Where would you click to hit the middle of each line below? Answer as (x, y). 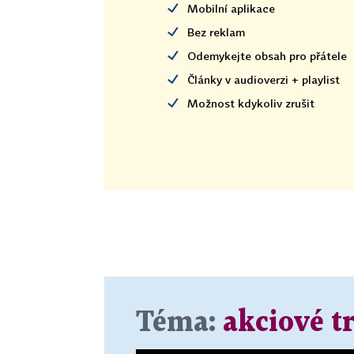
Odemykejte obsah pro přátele (267, 55)
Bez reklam (216, 32)
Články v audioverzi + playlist (264, 79)
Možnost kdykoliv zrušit (251, 103)
